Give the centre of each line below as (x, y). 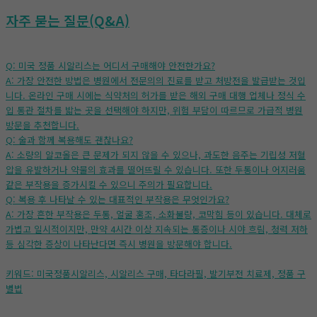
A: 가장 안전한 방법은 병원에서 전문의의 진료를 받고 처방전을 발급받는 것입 (156, 81)
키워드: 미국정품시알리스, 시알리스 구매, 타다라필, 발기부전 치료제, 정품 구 (156, 274)
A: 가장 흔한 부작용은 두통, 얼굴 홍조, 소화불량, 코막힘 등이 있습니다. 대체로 (158, 214)
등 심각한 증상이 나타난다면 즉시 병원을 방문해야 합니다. (119, 244)
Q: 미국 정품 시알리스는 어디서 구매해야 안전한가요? (110, 66)
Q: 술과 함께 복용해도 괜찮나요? (69, 140)
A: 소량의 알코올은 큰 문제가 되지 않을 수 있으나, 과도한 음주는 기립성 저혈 (156, 155)
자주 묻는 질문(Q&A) (68, 21)
